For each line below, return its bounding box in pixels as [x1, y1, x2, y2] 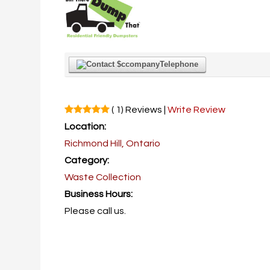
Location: [64, 122, 107, 131]
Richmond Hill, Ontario [64, 139, 161, 148]
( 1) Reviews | [110, 105, 168, 115]
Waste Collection [64, 172, 142, 182]
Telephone [160, 60, 199, 69]
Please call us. [64, 206, 127, 216]
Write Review [168, 105, 226, 115]
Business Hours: [64, 189, 133, 199]
